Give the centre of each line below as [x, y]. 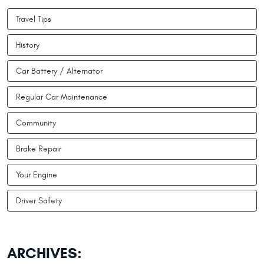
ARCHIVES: [44, 253]
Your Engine [37, 174]
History [28, 45]
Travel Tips [34, 19]
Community [36, 123]
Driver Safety [39, 200]
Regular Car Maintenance [62, 97]
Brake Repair [39, 148]
